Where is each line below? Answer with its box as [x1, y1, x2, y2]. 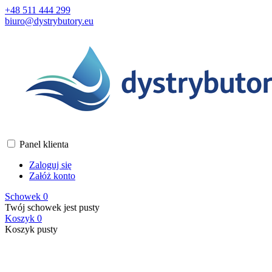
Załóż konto [29, 171, 75, 181]
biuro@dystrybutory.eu [5, 16, 93, 26]
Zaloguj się [29, 160, 72, 170]
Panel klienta [19, 139, 69, 149]
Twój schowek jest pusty [5, 202, 100, 212]
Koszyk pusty [5, 224, 58, 234]
